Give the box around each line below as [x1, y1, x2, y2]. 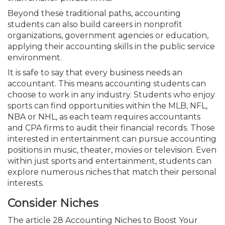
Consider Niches [8, 196, 98, 210]
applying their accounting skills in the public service [8, 42, 215, 51]
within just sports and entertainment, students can [8, 156, 211, 166]
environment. [8, 53, 62, 62]
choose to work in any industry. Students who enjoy [8, 90, 215, 99]
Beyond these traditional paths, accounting [8, 9, 181, 18]
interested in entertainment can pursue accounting [8, 134, 216, 144]
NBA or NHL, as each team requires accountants [8, 112, 200, 122]
